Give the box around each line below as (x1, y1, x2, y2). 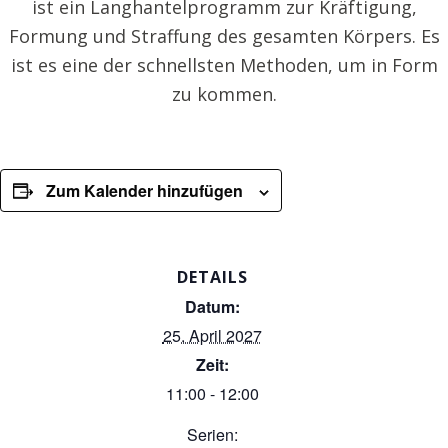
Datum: (184, 295, 240, 318)
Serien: (186, 423, 238, 446)
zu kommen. (171, 82, 277, 106)
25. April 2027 (162, 324, 262, 347)
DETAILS (176, 266, 248, 288)
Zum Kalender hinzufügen (46, 179, 243, 202)
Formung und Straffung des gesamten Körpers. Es (8, 24, 440, 48)
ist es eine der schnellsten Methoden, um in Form (10, 53, 438, 77)
